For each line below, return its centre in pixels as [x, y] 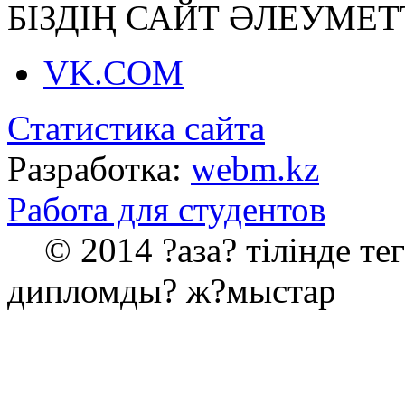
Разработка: [99, 168]
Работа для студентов [166, 209]
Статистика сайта [136, 127]
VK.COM [113, 72]
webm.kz [255, 168]
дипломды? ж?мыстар [172, 290]
